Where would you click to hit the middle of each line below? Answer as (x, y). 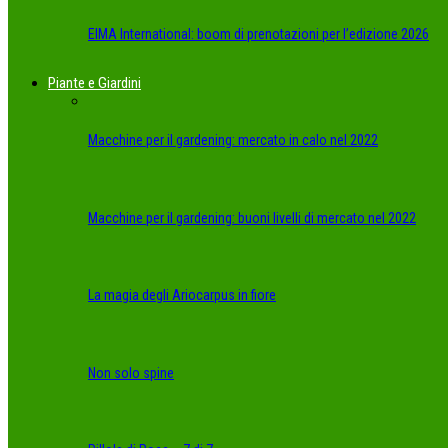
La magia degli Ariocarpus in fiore (182, 295)
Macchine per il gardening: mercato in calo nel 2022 (233, 140)
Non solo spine (131, 372)
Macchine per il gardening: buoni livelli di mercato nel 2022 (252, 217)
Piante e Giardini (94, 82)
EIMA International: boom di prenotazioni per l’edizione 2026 (258, 33)
